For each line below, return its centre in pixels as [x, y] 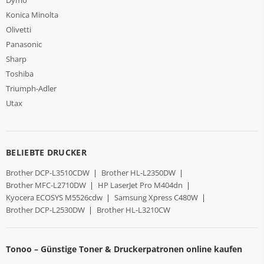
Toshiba [20, 73]
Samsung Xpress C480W [156, 197]
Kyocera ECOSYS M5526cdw [54, 197]
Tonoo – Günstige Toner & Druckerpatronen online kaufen [124, 249]
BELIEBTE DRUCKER [46, 152]
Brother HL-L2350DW [138, 172]
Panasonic [24, 44]
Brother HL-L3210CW [133, 209]
